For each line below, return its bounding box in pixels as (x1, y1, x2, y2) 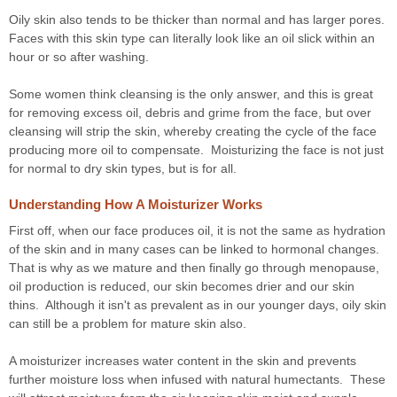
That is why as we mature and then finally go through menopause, (9, 260, 379, 275)
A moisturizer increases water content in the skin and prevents (9, 353, 356, 368)
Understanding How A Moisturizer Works (9, 196, 262, 212)
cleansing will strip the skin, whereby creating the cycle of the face (9, 123, 377, 138)
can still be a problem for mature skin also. (9, 315, 246, 331)
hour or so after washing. (9, 49, 156, 64)
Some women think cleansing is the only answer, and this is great (9, 86, 373, 101)
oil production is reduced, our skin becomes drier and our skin (9, 278, 354, 293)
